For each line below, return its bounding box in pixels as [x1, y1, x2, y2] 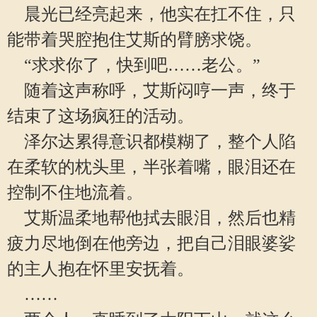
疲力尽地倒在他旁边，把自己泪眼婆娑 [7, 234, 296, 253]
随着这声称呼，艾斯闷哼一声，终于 [7, 81, 296, 100]
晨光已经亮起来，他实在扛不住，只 [7, 5, 296, 23]
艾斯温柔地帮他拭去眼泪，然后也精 [7, 209, 296, 227]
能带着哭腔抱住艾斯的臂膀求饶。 [7, 30, 262, 49]
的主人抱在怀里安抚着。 [7, 260, 194, 278]
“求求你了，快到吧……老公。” [7, 56, 260, 74]
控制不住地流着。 [7, 183, 143, 202]
